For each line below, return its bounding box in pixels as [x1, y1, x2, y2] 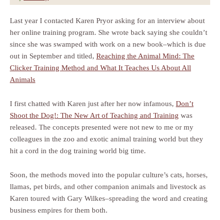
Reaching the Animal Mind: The [96, 52, 194, 60]
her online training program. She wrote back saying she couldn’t [10, 28, 207, 36]
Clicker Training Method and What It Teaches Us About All [10, 64, 191, 72]
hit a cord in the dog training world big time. [10, 147, 146, 155]
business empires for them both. [10, 206, 108, 214]
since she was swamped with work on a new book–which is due [10, 40, 206, 48]
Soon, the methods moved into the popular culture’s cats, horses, [10, 171, 208, 179]
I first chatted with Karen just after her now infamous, [10, 100, 176, 108]
